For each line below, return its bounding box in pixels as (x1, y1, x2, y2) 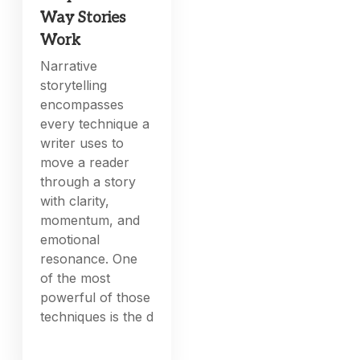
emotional (40, 231, 100, 248)
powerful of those (40, 289, 151, 306)
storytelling (40, 77, 108, 94)
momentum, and (40, 212, 141, 229)
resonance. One (40, 251, 138, 268)
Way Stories (40, 9, 126, 28)
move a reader (40, 154, 130, 171)
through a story (40, 174, 137, 190)
